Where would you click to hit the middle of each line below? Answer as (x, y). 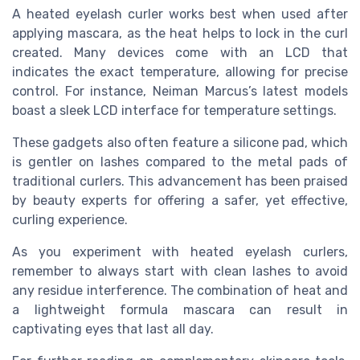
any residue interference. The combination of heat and (180, 291)
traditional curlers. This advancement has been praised (180, 182)
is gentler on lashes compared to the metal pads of (180, 162)
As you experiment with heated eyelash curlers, (180, 252)
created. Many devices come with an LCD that (180, 53)
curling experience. (70, 220)
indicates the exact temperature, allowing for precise (180, 72)
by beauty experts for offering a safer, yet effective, (180, 201)
